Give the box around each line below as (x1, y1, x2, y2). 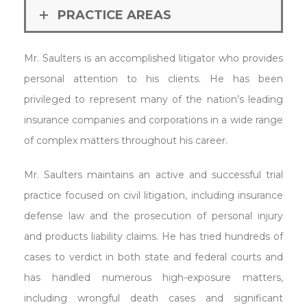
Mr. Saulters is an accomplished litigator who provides (24, 51, 283, 64)
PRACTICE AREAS (58, 8, 171, 23)
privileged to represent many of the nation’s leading (24, 93, 283, 106)
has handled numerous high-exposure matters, (24, 271, 283, 284)
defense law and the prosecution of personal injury (24, 209, 283, 222)
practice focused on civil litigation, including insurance (24, 188, 283, 201)
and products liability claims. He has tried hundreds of (24, 230, 283, 243)
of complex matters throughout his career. (24, 134, 228, 147)
